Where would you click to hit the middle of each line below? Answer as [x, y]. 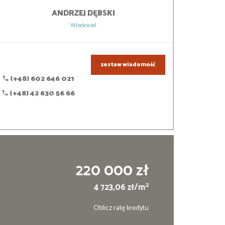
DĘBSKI [101, 14]
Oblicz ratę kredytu [121, 208]
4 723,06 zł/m [119, 188]
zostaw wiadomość [128, 65]
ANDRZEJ [69, 14]
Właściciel [83, 26]
